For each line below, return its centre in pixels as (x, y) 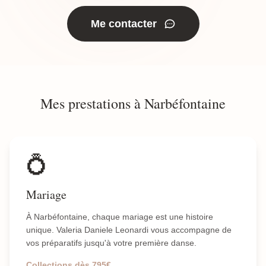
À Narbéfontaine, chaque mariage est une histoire (120, 217)
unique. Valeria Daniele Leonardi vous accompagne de (129, 230)
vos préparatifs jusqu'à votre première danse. (111, 243)
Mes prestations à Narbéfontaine (133, 103)
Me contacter (123, 24)
